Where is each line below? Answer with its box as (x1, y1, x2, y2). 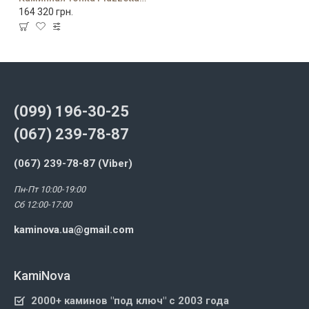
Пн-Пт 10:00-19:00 (14, 184, 86, 195)
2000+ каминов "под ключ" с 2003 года (31, 295, 229, 307)
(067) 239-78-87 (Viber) (14, 157, 132, 170)
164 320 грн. (19, 6, 73, 17)
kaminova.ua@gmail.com (14, 223, 134, 236)
